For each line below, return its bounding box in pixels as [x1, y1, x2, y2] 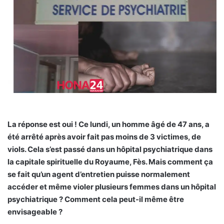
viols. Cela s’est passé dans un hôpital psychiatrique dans [7, 144, 212, 154]
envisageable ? [7, 207, 62, 217]
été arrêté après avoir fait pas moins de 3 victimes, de [7, 132, 201, 142]
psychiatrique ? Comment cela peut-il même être [7, 194, 184, 204]
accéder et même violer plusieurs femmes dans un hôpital [7, 182, 216, 192]
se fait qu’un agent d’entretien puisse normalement [7, 169, 190, 179]
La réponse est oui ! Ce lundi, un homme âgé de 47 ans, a [7, 119, 209, 129]
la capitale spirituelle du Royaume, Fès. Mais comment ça [7, 157, 213, 167]
